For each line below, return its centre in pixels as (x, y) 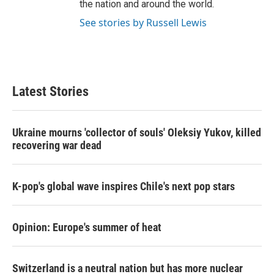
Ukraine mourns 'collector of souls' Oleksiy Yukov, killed (137, 132)
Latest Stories (50, 91)
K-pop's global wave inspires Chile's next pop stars (124, 186)
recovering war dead (57, 145)
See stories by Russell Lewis (143, 23)
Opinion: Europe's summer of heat (87, 227)
